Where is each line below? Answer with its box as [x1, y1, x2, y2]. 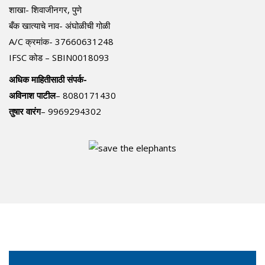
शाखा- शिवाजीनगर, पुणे [9, 3, 82, 15]
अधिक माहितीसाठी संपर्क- [9, 73, 87, 85]
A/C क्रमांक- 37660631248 [9, 35, 114, 47]
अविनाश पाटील [9, 89, 56, 101]
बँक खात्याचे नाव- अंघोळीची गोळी [9, 19, 110, 31]
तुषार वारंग [9, 105, 41, 117]
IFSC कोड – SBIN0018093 [9, 51, 109, 63]
